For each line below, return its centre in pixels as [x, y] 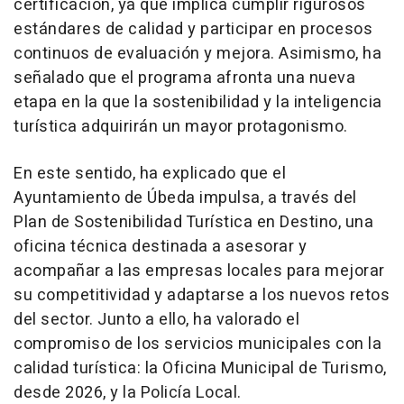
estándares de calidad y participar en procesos [193, 29]
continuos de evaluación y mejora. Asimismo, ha [197, 53]
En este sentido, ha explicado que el [150, 173]
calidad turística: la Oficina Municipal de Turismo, [200, 368]
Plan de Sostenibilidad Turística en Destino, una [193, 222]
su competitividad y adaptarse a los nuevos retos [202, 295]
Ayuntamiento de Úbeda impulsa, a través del [185, 197]
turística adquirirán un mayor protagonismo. [181, 126]
